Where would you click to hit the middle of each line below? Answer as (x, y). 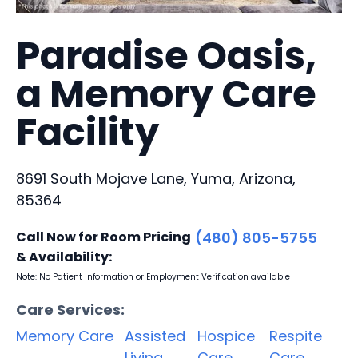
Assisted (155, 336)
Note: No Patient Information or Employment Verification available (153, 276)
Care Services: (70, 309)
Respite (296, 336)
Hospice (226, 336)
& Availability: (64, 257)
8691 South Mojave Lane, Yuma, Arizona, (156, 178)
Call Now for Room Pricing (103, 237)
